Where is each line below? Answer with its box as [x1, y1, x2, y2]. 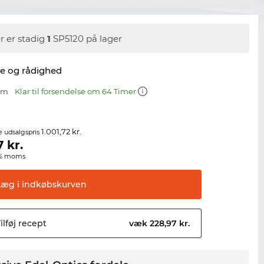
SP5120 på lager [51, 32, 123, 44]
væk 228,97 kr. [129, 218, 193, 229]
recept [16, 218, 47, 229]
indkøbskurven [19, 179, 87, 190]
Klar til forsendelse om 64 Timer [15, 87, 138, 97]
